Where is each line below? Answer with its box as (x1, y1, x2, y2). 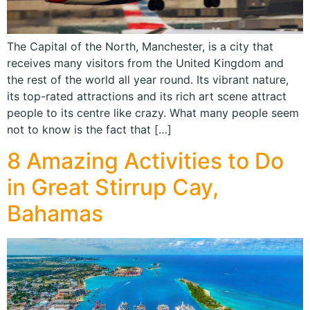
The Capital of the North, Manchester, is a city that (7, 39, 273, 54)
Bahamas (7, 199, 103, 227)
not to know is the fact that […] (7, 122, 172, 137)
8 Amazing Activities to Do (7, 147, 284, 174)
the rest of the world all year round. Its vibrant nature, (7, 73, 289, 87)
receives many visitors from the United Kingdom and (7, 56, 284, 71)
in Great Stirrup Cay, (7, 173, 219, 201)
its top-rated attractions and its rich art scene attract (7, 89, 286, 104)
